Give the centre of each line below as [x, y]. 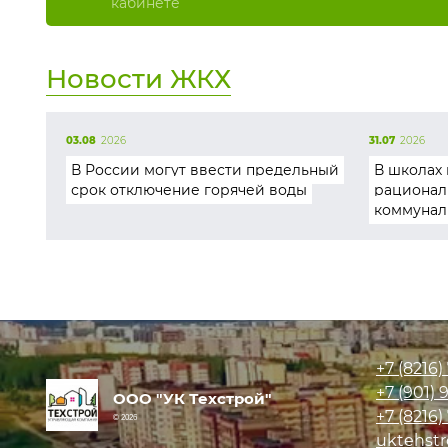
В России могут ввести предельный [205, 170]
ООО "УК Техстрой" [192, 398]
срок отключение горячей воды [189, 190]
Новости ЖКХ [138, 79]
